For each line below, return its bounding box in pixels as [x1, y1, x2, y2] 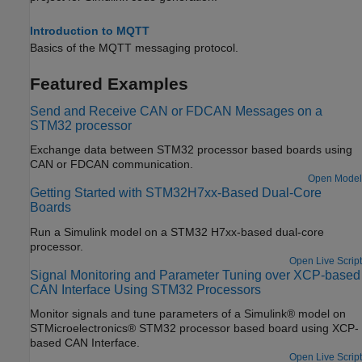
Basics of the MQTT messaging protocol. [30, 40, 238, 54]
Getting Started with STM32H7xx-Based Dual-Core [30, 186, 322, 200]
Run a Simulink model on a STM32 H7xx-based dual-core [30, 225, 324, 238]
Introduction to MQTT [30, 23, 149, 37]
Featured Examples [30, 74, 188, 93]
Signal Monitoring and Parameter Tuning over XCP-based [30, 267, 360, 282]
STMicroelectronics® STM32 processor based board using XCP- [30, 321, 359, 335]
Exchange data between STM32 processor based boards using [30, 143, 352, 157]
